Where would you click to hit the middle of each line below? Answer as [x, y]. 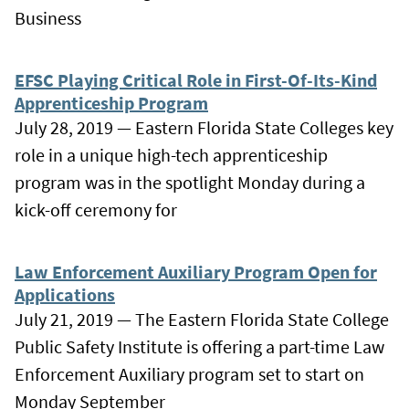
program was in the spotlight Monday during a [190, 182]
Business [48, 17]
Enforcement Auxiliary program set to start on [189, 373]
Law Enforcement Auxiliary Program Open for [196, 271]
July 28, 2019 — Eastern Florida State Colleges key [204, 127]
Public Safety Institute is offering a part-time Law [199, 346]
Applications [65, 294]
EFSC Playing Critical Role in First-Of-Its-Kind [196, 79]
